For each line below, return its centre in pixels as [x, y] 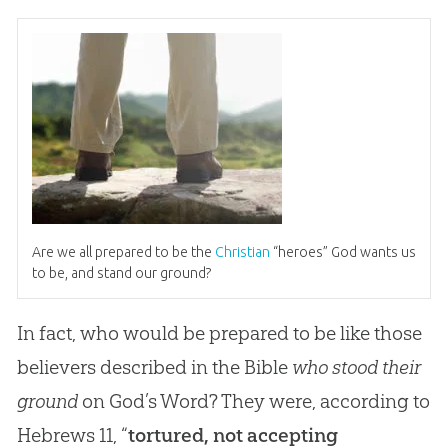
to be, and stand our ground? [121, 273]
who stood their [355, 367]
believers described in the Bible [154, 367]
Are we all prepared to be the [123, 252]
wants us [386, 252]
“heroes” [300, 252]
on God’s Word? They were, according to [253, 401]
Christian [242, 252]
